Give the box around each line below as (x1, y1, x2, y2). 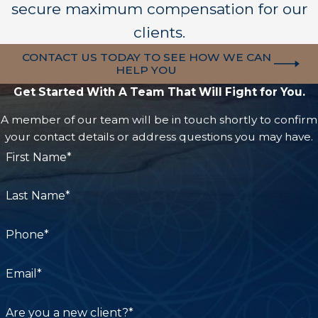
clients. (133, 23, 185, 41)
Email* (5, 266, 42, 280)
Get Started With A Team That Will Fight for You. (13, 84, 305, 99)
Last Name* (5, 189, 70, 203)
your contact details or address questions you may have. (5, 130, 313, 144)
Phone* (5, 228, 49, 242)
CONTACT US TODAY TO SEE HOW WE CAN (21, 50, 271, 65)
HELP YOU (116, 63, 177, 77)
